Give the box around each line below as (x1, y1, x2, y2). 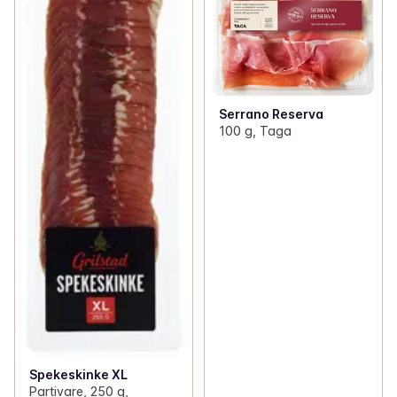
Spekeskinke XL (29, 367, 128, 383)
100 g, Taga (218, 123, 292, 139)
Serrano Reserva (218, 106, 323, 122)
